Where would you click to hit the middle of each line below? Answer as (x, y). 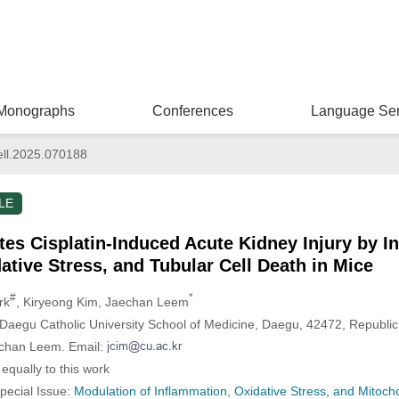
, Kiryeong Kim (57, 301)
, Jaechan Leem (143, 301)
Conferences (192, 111)
